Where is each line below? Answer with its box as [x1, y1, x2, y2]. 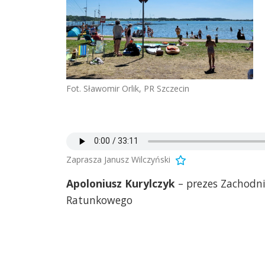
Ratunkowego [66, 192, 132, 207]
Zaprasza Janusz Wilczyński [66, 153, 170, 165]
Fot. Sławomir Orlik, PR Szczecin [66, 82, 189, 94]
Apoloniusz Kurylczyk [66, 176, 175, 190]
